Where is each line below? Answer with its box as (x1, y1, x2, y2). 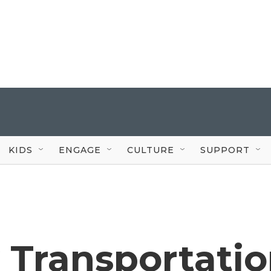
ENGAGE (59, 144, 101, 155)
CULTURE (127, 144, 174, 155)
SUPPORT (200, 144, 250, 155)
